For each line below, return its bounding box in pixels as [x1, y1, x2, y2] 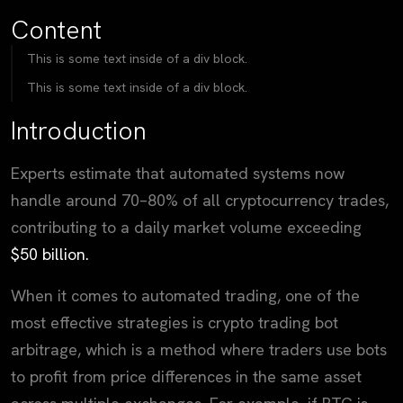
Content [11, 13, 102, 47]
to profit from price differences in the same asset [11, 365, 362, 387]
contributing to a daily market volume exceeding [11, 216, 362, 237]
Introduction [11, 113, 147, 147]
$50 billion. [11, 243, 89, 264]
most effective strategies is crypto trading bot [11, 311, 338, 333]
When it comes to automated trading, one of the [11, 284, 360, 306]
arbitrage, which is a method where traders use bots [11, 338, 387, 360]
